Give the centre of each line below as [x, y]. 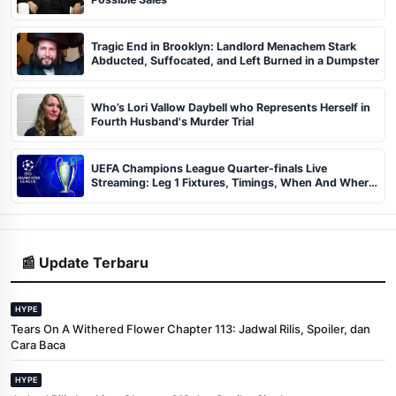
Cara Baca [38, 344]
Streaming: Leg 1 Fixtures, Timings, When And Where [233, 182]
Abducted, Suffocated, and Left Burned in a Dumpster [235, 60]
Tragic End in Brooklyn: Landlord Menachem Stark [224, 46]
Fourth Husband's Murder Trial [172, 121]
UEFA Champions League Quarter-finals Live [209, 168]
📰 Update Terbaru [85, 262]
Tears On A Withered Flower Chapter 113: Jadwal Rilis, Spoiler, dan [190, 328]
